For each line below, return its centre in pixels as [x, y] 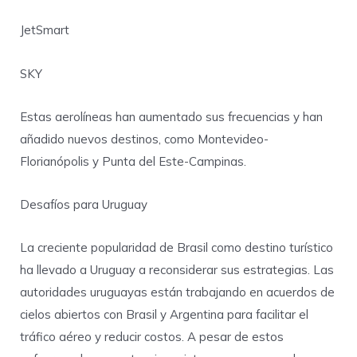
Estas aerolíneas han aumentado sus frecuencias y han [171, 116]
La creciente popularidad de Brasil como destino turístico [177, 248]
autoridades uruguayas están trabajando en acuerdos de [177, 292]
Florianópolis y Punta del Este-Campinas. [133, 161]
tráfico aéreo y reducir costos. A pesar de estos [152, 337]
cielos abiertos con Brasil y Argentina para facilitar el [164, 315]
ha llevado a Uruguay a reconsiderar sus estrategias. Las [177, 270]
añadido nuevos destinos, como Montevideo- [144, 139]
